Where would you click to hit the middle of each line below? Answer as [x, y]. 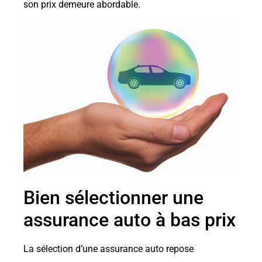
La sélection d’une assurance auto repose [108, 249]
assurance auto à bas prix [130, 220]
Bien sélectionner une [113, 198]
